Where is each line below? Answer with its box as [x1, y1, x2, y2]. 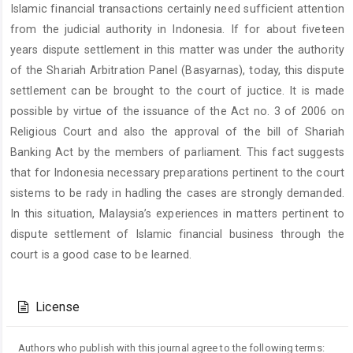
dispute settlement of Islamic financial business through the [10, 228, 344, 241]
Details [17, 288, 74, 308]
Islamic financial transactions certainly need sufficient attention [10, 2, 344, 16]
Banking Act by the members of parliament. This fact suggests [10, 146, 344, 159]
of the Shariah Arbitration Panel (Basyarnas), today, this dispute [10, 64, 344, 77]
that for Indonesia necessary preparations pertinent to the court [10, 166, 344, 180]
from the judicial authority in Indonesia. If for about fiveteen [10, 23, 344, 36]
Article [17, 270, 72, 291]
